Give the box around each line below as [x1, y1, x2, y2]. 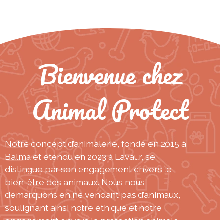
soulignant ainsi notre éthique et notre [5, 202, 162, 213]
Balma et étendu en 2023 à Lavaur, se [5, 151, 155, 162]
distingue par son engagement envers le [5, 164, 172, 174]
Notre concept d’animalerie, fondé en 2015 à [5, 138, 186, 149]
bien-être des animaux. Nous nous [5, 176, 145, 187]
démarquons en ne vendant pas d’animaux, [5, 189, 180, 200]
